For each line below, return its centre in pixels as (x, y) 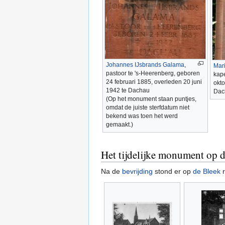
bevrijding (137, 172)
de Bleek (207, 172)
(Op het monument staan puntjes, (151, 99)
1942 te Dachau (128, 91)
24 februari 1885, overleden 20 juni (154, 82)
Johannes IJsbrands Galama (145, 65)
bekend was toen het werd (142, 116)
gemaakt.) (120, 125)
